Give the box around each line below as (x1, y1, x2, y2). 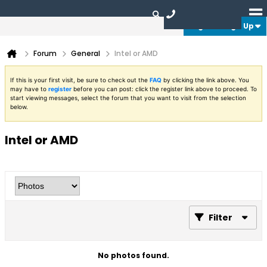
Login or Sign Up (189, 21, 254, 31)
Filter (209, 212, 232, 223)
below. (10, 103, 28, 110)
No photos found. (98, 250, 169, 260)
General (71, 48, 100, 58)
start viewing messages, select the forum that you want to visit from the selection (10, 94, 246, 101)
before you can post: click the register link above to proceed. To (72, 85, 257, 92)
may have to (10, 85, 48, 92)
